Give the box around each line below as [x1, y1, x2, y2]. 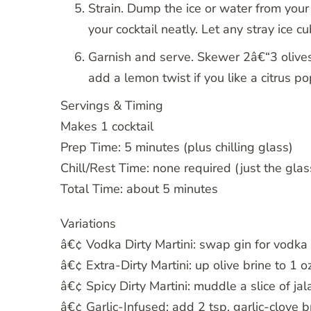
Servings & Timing [60, 97, 163, 115]
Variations [60, 215, 116, 233]
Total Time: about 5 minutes [60, 180, 218, 198]
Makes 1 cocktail [60, 118, 153, 135]
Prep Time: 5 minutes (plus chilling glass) [60, 139, 293, 156]
